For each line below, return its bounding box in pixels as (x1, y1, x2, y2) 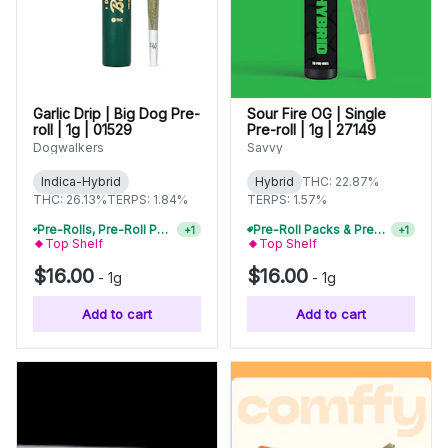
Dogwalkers (33, 140, 104, 155)
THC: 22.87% (302, 174, 379, 189)
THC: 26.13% (33, 192, 107, 207)
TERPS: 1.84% (107, 192, 188, 207)
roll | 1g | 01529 (33, 121, 132, 138)
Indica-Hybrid (41, 174, 121, 189)
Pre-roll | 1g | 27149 (247, 121, 376, 138)
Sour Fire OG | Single (247, 105, 386, 122)
